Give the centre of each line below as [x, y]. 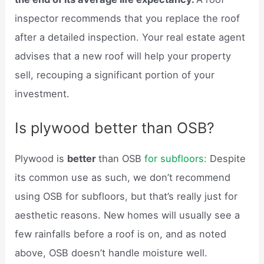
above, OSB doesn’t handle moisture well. [111, 253]
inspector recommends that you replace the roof [128, 18]
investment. [42, 93]
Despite [227, 158]
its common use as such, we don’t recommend [123, 177]
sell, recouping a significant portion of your [115, 75]
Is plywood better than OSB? [115, 128]
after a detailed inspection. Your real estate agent [130, 37]
